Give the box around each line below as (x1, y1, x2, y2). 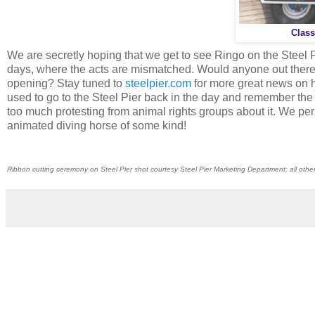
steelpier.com (125, 77, 191, 90)
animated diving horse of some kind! (7, 120, 189, 132)
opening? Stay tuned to (7, 77, 125, 90)
